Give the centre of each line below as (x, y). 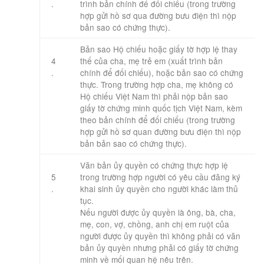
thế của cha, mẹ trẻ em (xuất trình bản (151, 61)
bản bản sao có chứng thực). (133, 143)
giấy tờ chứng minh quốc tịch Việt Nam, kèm (161, 108)
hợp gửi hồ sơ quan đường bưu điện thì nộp (161, 131)
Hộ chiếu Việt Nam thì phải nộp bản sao (154, 96)
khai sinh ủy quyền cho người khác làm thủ (159, 189)
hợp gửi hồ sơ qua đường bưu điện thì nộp (158, 15)
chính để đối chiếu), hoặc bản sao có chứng (162, 72)
